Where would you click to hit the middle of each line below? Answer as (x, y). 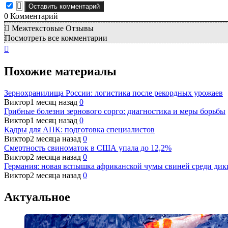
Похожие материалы (60, 72)
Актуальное (37, 197)
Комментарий (33, 16)
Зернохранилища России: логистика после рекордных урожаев (113, 93)
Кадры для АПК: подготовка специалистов (79, 130)
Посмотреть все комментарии (56, 38)
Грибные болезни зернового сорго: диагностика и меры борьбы (115, 111)
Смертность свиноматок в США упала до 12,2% (88, 148)
